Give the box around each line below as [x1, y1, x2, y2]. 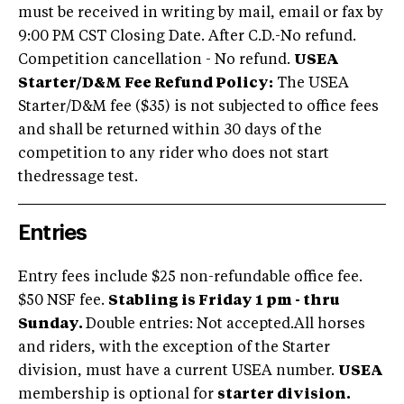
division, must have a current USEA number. [18, 363, 338, 379]
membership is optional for [18, 387, 217, 402]
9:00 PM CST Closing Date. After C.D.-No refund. [18, 29, 356, 44]
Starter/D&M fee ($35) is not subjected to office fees [18, 99, 379, 115]
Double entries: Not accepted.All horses [86, 317, 365, 332]
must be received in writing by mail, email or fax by [18, 5, 383, 21]
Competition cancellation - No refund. [18, 52, 294, 68]
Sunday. [18, 317, 86, 332]
